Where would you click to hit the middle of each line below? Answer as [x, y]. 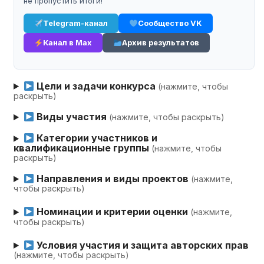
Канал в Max [67, 42]
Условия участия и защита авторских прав [142, 245]
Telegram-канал [75, 23]
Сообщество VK [170, 23]
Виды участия [72, 117]
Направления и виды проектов [113, 179]
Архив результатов [160, 42]
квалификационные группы [83, 148]
